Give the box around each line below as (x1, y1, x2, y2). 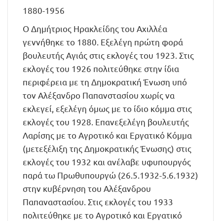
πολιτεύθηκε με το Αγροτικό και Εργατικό (23, 210, 182, 220)
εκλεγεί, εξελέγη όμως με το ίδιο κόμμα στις (23, 103, 192, 113)
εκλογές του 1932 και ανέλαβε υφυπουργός (23, 156, 191, 167)
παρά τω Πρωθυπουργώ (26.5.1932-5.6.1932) (23, 170, 198, 180)
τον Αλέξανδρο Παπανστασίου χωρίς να (23, 90, 175, 100)
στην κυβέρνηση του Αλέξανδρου (23, 183, 151, 193)
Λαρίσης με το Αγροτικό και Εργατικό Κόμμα (23, 130, 192, 140)
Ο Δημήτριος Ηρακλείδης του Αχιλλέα (23, 23, 167, 34)
